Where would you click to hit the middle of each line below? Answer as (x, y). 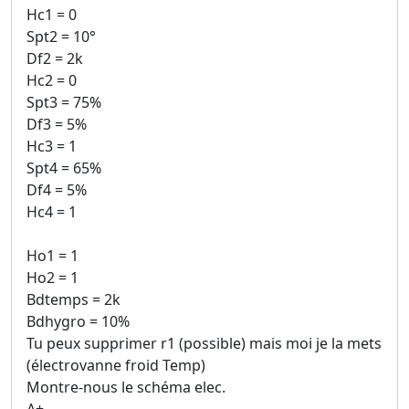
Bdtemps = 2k (73, 300)
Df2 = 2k (55, 59)
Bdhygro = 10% (78, 322)
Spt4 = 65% (64, 168)
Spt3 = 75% (64, 103)
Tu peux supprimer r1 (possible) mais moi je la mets (204, 344)
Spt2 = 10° (61, 37)
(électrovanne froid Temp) (116, 366)
